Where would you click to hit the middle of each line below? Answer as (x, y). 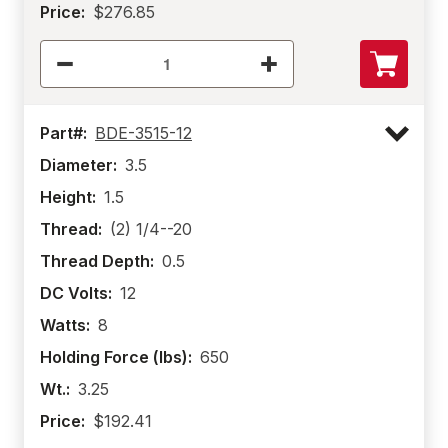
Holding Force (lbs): (116, 357)
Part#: (63, 133)
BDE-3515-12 (143, 133)
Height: (68, 197)
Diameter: (78, 165)
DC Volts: (76, 293)
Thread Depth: (97, 261)
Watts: (65, 325)
